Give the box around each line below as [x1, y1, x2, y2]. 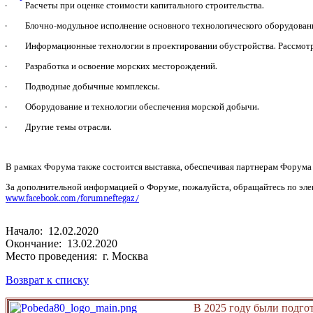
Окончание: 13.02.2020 [6, 237, 117, 249]
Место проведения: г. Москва [6, 249, 148, 262]
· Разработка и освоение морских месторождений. [6, 60, 217, 71]
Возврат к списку [6, 273, 89, 286]
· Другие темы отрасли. [6, 121, 112, 132]
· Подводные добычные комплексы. [6, 80, 160, 92]
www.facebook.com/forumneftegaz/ [6, 192, 139, 203]
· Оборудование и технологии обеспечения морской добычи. [6, 101, 259, 112]
